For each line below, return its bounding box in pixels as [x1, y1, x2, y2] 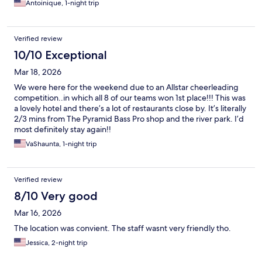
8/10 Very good [14, 189, 98, 204]
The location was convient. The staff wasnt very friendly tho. [14, 223, 231, 234]
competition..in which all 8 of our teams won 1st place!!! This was [14, 92, 246, 104]
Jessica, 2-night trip [26, 238, 88, 248]
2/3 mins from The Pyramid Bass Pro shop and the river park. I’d [14, 113, 244, 125]
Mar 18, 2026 [14, 67, 61, 78]
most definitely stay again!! [14, 124, 111, 135]
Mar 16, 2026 [14, 208, 61, 219]
